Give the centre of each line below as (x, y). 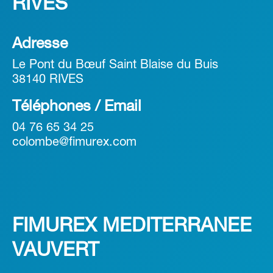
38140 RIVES (48, 80)
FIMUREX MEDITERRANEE (132, 227)
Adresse (40, 44)
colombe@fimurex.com (74, 143)
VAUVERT (55, 251)
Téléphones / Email (77, 107)
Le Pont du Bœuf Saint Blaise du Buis (115, 66)
